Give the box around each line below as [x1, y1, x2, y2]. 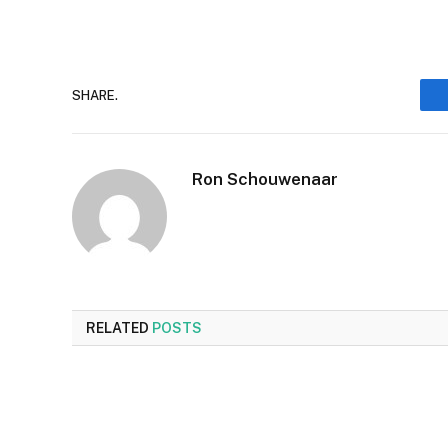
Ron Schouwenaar [192, 169, 338, 190]
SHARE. [72, 87, 118, 103]
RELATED [86, 320, 152, 337]
